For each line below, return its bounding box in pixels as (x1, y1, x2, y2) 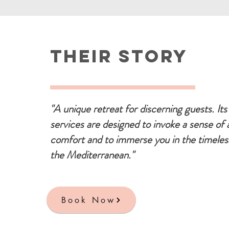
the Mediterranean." (50, 147, 134, 163)
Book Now (61, 194, 116, 205)
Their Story (50, 45, 188, 67)
